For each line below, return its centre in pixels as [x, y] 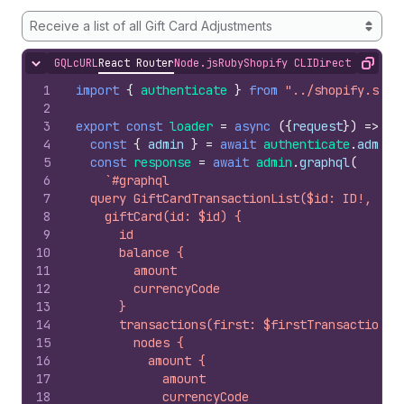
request [317, 126]
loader [191, 126]
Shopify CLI [278, 63]
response [162, 162]
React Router [136, 63]
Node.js [196, 63]
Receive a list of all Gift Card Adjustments [151, 26]
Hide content [73, 69]
